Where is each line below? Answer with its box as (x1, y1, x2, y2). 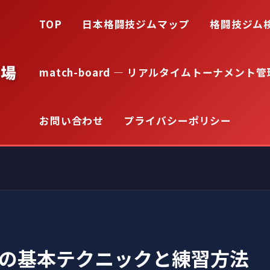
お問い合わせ (39, 113, 104, 128)
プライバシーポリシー (124, 113, 232, 128)
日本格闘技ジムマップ (82, 17, 190, 31)
